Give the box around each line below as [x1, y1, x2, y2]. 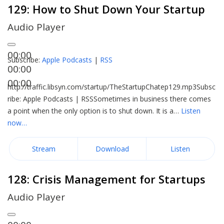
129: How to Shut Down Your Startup [7, 1, 205, 16]
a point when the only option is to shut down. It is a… [7, 106, 181, 115]
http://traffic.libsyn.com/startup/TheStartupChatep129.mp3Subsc [7, 82, 215, 91]
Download [95, 144, 129, 153]
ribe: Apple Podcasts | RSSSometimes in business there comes [7, 94, 211, 103]
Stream [31, 144, 55, 153]
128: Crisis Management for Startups [7, 171, 205, 186]
